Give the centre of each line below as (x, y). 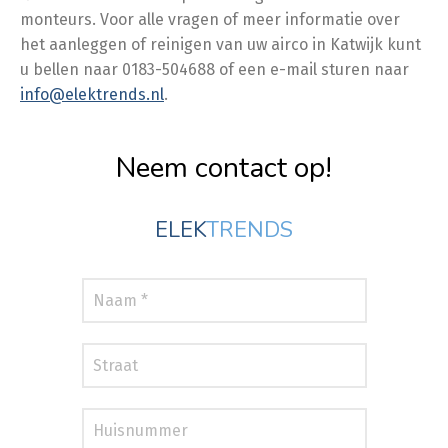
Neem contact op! (224, 168)
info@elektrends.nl (92, 94)
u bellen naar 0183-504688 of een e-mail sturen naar (214, 69)
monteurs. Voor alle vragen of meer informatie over (210, 19)
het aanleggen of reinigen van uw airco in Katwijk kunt (220, 44)
